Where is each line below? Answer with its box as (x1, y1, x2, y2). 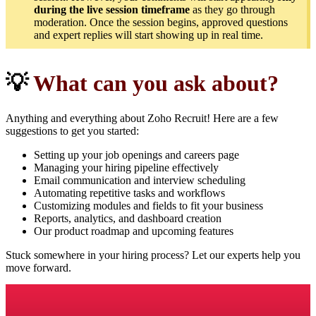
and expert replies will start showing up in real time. (34, 28, 263, 41)
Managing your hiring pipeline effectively (34, 161, 219, 174)
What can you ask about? (28, 71, 279, 97)
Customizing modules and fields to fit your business (34, 199, 263, 212)
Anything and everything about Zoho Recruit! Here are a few (6, 111, 279, 124)
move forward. (6, 261, 71, 274)
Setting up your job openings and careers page (34, 148, 239, 161)
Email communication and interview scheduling (34, 174, 245, 186)
